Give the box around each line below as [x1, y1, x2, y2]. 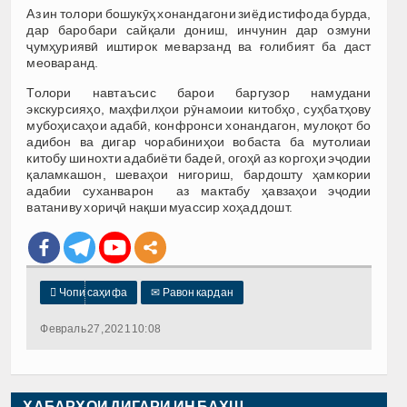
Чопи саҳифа [56, 286, 127, 300]
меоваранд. [26, 55, 99, 71]
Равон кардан [160, 286, 233, 300]
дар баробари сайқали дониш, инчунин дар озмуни [26, 23, 372, 38]
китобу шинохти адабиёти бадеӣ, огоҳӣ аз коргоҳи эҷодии [26, 151, 372, 166]
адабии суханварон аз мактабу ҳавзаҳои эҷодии [26, 184, 372, 199]
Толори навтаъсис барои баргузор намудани [26, 85, 372, 101]
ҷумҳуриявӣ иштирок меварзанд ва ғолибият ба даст [26, 39, 372, 55]
